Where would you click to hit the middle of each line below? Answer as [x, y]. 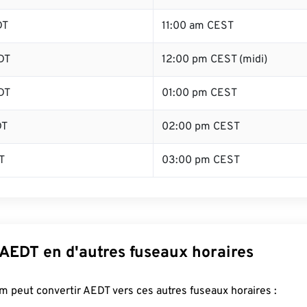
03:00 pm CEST [201, 160]
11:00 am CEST [198, 26]
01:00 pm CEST [199, 93]
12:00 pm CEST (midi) [214, 60]
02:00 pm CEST [201, 127]
